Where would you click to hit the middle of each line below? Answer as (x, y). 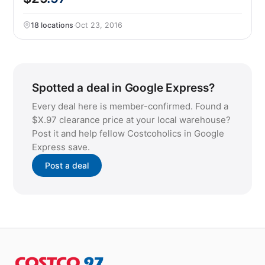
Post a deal (67, 165)
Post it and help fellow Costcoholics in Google (128, 133)
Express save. (61, 147)
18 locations (52, 25)
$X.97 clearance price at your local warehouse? (131, 120)
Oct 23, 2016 (99, 25)
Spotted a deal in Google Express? (123, 88)
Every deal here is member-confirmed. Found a (130, 106)
